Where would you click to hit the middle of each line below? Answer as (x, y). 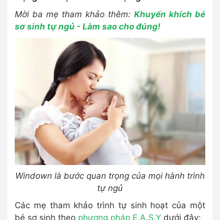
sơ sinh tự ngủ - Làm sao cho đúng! (88, 27)
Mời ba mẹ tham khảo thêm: (74, 14)
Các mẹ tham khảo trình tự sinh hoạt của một (110, 205)
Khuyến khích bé (170, 14)
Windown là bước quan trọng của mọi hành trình (110, 176)
